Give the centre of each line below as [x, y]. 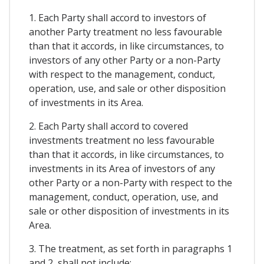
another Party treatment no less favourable [126, 32]
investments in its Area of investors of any [122, 169]
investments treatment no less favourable [122, 141]
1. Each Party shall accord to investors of [118, 18]
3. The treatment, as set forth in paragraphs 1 [131, 249]
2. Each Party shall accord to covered [108, 126]
